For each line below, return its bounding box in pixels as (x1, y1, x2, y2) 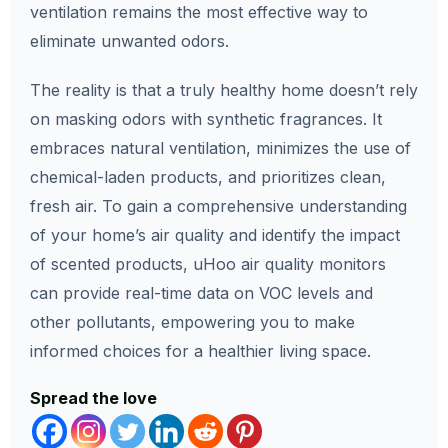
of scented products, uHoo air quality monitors (30, 254, 386, 275)
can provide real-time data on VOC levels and (30, 283, 373, 304)
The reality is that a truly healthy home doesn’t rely (30, 80, 418, 101)
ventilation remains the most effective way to (30, 2, 368, 23)
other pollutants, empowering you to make (30, 312, 355, 333)
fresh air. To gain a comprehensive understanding (30, 196, 407, 217)
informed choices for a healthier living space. (30, 341, 371, 362)
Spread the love (30, 388, 157, 409)
